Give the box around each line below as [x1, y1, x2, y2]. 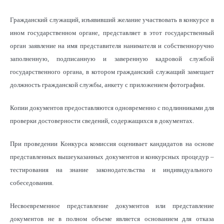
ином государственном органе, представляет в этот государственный [10, 28, 214, 36]
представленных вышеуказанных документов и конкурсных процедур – [10, 152, 214, 160]
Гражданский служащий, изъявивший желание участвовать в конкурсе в [10, 15, 214, 23]
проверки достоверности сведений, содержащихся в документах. [10, 116, 194, 124]
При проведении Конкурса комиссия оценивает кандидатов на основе [10, 139, 214, 147]
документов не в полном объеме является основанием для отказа [10, 214, 214, 222]
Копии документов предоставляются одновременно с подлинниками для [10, 103, 214, 111]
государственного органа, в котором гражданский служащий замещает [10, 67, 214, 75]
